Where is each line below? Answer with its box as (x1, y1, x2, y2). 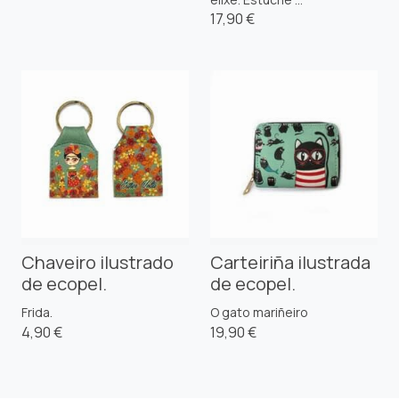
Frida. (21, 303, 53, 321)
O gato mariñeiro (210, 303, 308, 321)
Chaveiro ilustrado (21, 249, 174, 274)
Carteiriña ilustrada (210, 249, 370, 274)
